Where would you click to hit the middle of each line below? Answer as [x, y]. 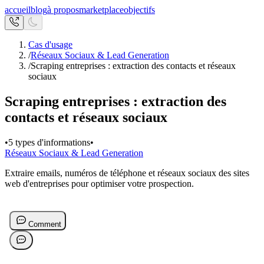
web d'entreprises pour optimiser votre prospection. [99, 183]
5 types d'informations [49, 142]
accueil [18, 10]
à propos [63, 10]
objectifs [139, 10]
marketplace [101, 10]
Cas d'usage [50, 44]
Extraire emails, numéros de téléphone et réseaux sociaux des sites [127, 173]
